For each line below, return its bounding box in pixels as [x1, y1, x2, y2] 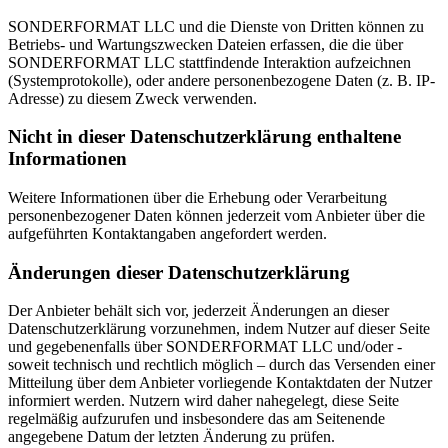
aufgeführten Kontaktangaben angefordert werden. [8, 224, 327, 242]
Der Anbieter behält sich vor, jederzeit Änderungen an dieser [8, 302, 389, 320]
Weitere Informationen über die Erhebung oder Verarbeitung [8, 188, 387, 206]
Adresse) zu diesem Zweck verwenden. [8, 89, 257, 107]
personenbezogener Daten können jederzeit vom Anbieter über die [8, 206, 425, 224]
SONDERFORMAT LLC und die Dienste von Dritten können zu [8, 17, 424, 35]
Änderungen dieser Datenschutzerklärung [8, 261, 350, 283]
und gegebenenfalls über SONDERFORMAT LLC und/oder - [8, 338, 402, 356]
